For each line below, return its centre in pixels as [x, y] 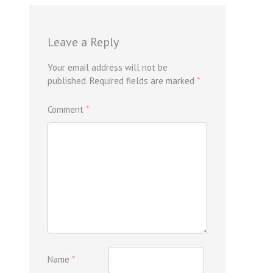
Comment [67, 109]
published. [67, 80]
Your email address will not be [108, 67]
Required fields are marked [143, 80]
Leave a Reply [83, 42]
